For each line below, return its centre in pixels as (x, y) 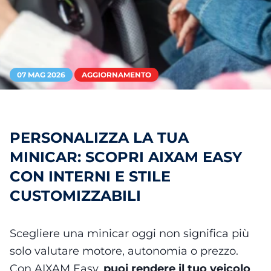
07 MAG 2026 (41, 75)
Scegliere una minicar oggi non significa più (129, 233)
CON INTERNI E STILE (90, 176)
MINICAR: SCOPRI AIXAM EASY (126, 157)
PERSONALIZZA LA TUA (99, 138)
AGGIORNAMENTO (116, 75)
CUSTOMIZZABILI (75, 196)
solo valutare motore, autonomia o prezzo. (124, 251)
